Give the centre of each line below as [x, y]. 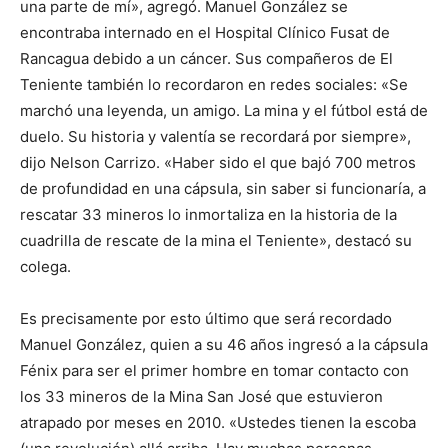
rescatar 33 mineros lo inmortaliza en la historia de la [208, 214]
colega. [45, 266]
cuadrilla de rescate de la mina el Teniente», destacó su [216, 240]
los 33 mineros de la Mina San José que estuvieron [201, 396]
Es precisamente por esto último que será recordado [206, 318]
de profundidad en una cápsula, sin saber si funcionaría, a [223, 188]
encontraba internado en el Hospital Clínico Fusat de [205, 32]
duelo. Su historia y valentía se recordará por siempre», [215, 136]
